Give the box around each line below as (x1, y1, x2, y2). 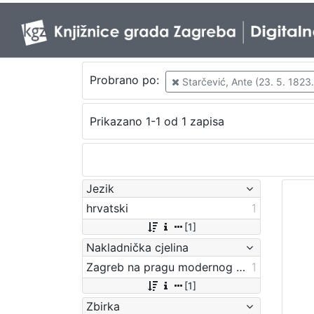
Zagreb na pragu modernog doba (236, 259, 245, 274)
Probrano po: (89, 73, 163, 88)
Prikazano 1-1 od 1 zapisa (89, 114, 224, 129)
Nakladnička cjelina (86, 240, 189, 254)
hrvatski (86, 200, 128, 215)
